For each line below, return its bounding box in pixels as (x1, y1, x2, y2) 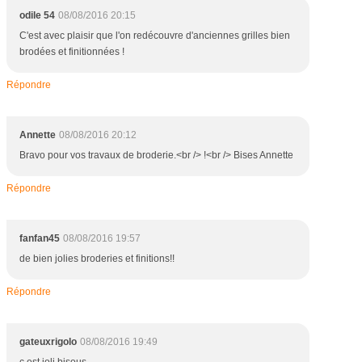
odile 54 (19, 10, 55, 21)
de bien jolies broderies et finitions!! (19, 253, 175, 264)
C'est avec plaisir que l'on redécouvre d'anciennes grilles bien (19, 30, 290, 41)
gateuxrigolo (19, 336, 77, 347)
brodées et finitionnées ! (19, 46, 124, 57)
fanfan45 (19, 233, 60, 244)
